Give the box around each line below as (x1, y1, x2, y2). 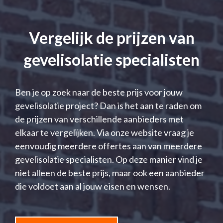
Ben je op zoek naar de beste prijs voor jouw (15, 87, 183, 98)
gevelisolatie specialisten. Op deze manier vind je (15, 154, 203, 165)
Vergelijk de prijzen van (28, 28, 195, 48)
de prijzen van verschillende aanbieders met (15, 113, 184, 125)
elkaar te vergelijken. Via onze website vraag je (15, 127, 194, 138)
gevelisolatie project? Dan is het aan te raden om (15, 100, 202, 111)
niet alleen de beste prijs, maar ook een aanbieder (15, 167, 205, 179)
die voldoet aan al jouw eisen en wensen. (15, 181, 170, 192)
